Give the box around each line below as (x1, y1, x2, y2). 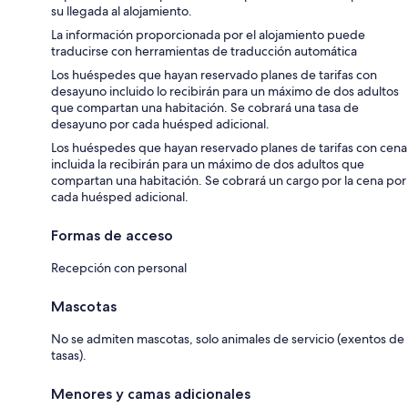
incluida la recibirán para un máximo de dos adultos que (51, 155, 364, 172)
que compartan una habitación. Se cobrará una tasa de (51, 98, 359, 116)
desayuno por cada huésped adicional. (51, 115, 270, 132)
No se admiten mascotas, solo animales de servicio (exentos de (51, 330, 404, 347)
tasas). (51, 346, 87, 363)
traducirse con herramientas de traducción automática (51, 42, 357, 59)
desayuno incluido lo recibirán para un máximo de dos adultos (51, 82, 399, 99)
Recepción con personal (51, 259, 187, 276)
